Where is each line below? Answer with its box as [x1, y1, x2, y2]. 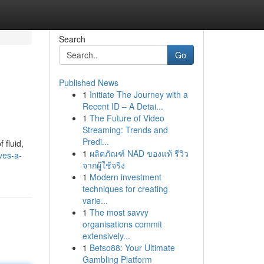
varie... [82, 194, 108, 206]
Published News [58, 77, 118, 88]
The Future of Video [89, 112, 164, 124]
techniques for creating [82, 183, 168, 194]
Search [58, 33, 85, 45]
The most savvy [89, 206, 148, 218]
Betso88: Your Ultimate [89, 242, 175, 253]
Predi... [82, 136, 109, 147]
